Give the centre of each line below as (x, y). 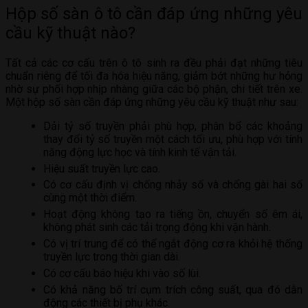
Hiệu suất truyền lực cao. (102, 168)
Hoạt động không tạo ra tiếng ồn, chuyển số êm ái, (173, 214)
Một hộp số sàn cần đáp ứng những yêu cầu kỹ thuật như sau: (152, 102)
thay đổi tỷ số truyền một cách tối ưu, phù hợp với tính (173, 139)
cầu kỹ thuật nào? (70, 33)
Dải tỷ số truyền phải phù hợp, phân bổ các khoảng (173, 126)
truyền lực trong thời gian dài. (112, 256)
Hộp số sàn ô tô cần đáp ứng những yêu (154, 13)
